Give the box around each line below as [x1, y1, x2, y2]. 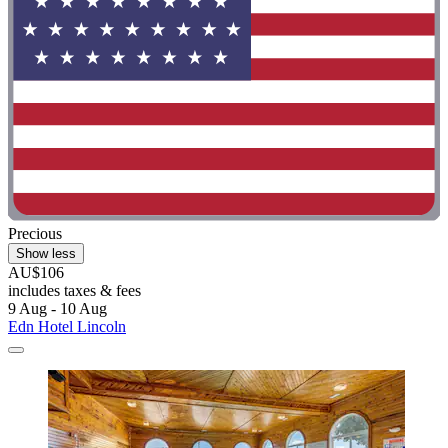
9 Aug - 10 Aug [8, 299, 107, 317]
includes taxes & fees [8, 281, 141, 299]
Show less [16, 245, 76, 261]
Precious [8, 224, 62, 242]
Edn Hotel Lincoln [8, 317, 126, 335]
